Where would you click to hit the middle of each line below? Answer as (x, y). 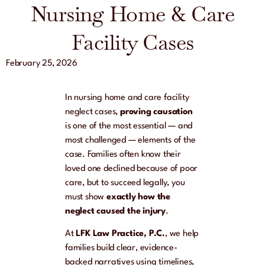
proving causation (156, 112)
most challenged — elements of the (130, 141)
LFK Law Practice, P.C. (121, 234)
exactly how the (139, 198)
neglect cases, (93, 112)
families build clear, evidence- (121, 248)
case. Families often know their (123, 155)
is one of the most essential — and (129, 127)
